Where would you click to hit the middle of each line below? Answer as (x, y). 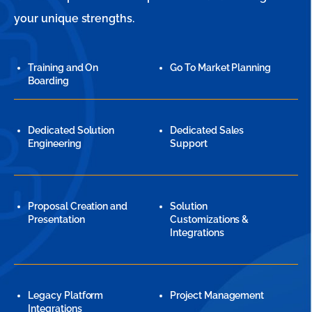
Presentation (56, 219)
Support (189, 143)
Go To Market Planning (221, 67)
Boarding (48, 80)
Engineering (55, 143)
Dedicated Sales (207, 130)
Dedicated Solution (71, 130)
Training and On (63, 67)
